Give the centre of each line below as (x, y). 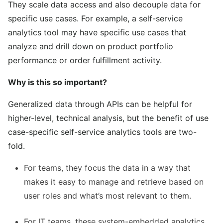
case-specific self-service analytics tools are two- (102, 132)
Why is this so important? (57, 82)
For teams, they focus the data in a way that (107, 168)
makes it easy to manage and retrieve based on (114, 182)
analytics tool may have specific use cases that (97, 33)
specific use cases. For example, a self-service (95, 19)
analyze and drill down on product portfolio (91, 47)
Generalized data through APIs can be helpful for (100, 104)
